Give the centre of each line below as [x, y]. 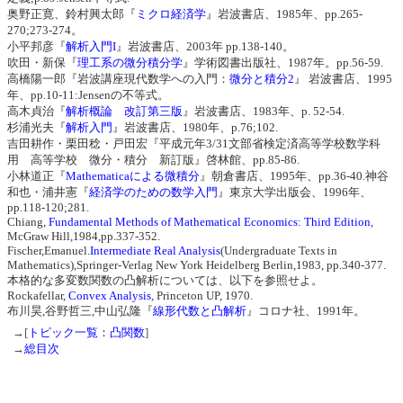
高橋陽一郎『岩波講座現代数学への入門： [118, 78]
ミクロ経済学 [171, 13]
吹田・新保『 [42, 62]
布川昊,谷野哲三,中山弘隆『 [80, 310]
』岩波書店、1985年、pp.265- [284, 13]
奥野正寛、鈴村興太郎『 [72, 13]
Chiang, [28, 221]
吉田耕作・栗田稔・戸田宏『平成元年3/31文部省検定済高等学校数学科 [194, 143]
